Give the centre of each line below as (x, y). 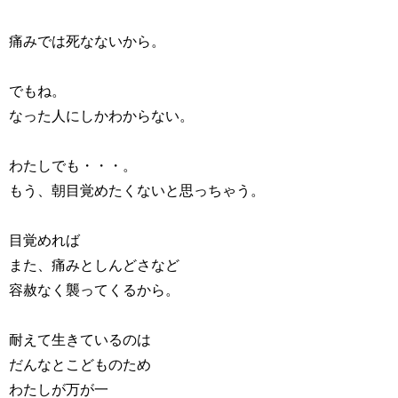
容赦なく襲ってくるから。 (94, 290)
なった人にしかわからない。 (101, 116)
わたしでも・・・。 (73, 166)
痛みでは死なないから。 (87, 41)
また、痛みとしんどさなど (94, 265)
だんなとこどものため (80, 365)
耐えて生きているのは (80, 340)
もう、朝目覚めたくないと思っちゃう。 (137, 191)
